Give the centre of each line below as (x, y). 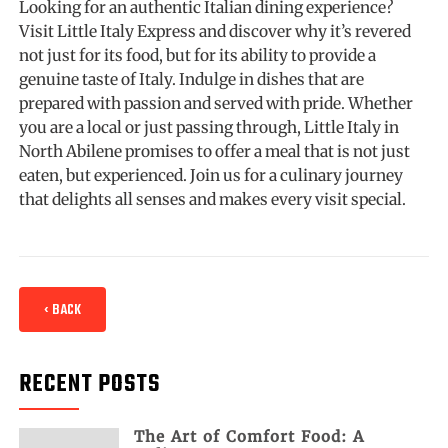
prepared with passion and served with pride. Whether (216, 102)
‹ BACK (63, 310)
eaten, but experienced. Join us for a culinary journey (211, 174)
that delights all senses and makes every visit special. (213, 198)
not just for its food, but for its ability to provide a (198, 54)
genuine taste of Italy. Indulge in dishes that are (192, 78)
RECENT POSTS (90, 384)
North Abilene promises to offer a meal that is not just (215, 150)
